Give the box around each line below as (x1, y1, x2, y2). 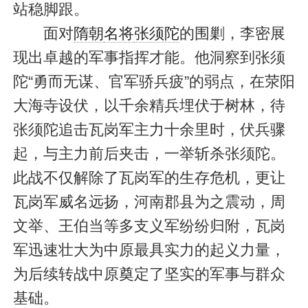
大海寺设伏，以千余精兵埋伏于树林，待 (12, 97, 285, 115)
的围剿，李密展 (179, 25, 285, 43)
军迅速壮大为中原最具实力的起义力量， (12, 241, 285, 259)
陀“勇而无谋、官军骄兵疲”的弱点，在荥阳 (12, 73, 295, 91)
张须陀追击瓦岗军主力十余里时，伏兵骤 (12, 121, 285, 139)
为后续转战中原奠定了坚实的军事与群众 (12, 265, 285, 283)
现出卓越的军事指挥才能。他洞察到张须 (12, 49, 285, 67)
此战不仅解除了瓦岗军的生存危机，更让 (12, 169, 285, 187)
